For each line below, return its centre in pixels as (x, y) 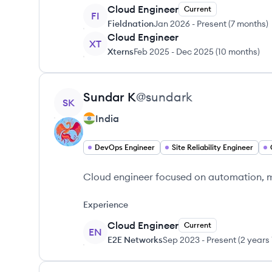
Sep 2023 (181, 240)
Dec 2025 (195, 52)
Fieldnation (131, 24)
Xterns (121, 52)
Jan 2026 (172, 24)
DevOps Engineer (125, 147)
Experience (106, 205)
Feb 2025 (151, 52)
